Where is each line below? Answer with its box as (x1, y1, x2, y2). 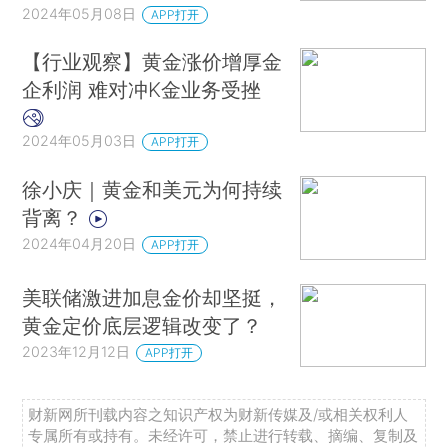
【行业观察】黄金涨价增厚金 (22, 49, 283, 75)
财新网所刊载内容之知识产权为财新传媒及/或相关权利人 (28, 404, 409, 424)
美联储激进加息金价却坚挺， (22, 284, 283, 310)
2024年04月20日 (22, 235, 137, 253)
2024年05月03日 (22, 132, 137, 150)
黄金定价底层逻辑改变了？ (22, 312, 263, 338)
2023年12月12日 (22, 342, 131, 360)
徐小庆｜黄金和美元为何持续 (22, 177, 283, 203)
